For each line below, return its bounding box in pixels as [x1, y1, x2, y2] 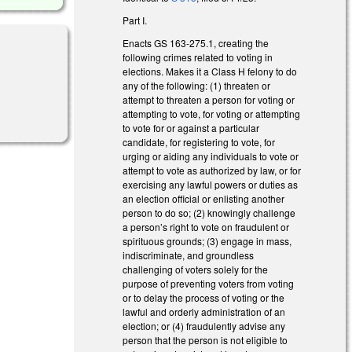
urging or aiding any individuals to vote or [123, 148, 299, 163]
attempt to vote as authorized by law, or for [123, 163, 302, 177]
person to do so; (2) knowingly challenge [123, 205, 296, 219]
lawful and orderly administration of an [123, 304, 286, 318]
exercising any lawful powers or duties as [123, 177, 299, 191]
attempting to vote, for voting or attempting [123, 106, 301, 120]
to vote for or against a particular [123, 120, 260, 134]
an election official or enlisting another [123, 191, 285, 205]
